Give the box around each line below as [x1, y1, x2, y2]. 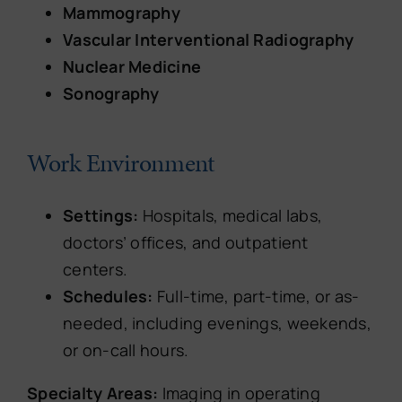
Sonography [62, 82, 160, 104]
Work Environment [26, 144, 215, 180]
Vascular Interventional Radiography [62, 28, 354, 50]
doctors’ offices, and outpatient [62, 231, 309, 253]
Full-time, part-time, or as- [153, 284, 360, 307]
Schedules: [62, 284, 153, 307]
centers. [62, 258, 128, 280]
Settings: [62, 204, 139, 226]
